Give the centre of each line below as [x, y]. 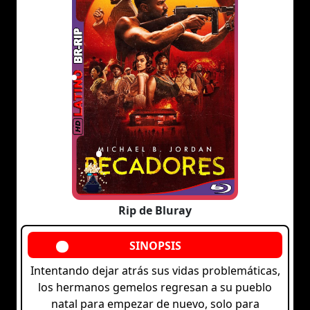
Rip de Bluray [155, 211]
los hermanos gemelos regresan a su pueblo [155, 288]
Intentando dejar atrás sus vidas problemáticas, [155, 271]
